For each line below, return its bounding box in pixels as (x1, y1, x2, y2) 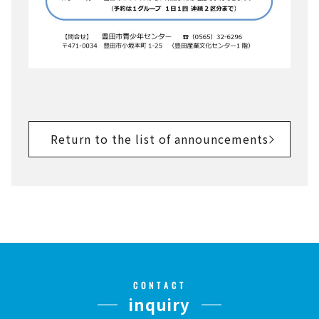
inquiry (129, 293, 190, 316)
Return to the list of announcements (51, 130, 268, 148)
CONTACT (132, 279, 187, 292)
